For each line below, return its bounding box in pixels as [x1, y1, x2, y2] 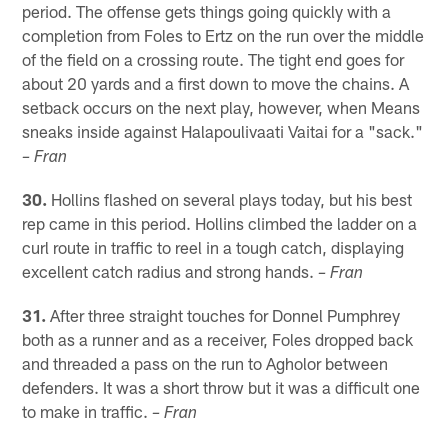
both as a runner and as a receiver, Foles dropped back [22, 329, 414, 350]
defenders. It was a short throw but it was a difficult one [22, 377, 421, 398]
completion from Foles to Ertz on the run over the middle [22, 25, 425, 46]
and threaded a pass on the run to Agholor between [22, 353, 389, 374]
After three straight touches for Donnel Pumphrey [46, 305, 401, 326]
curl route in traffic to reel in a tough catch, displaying [22, 237, 405, 258]
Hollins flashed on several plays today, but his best [47, 189, 413, 210]
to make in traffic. [22, 401, 153, 422]
